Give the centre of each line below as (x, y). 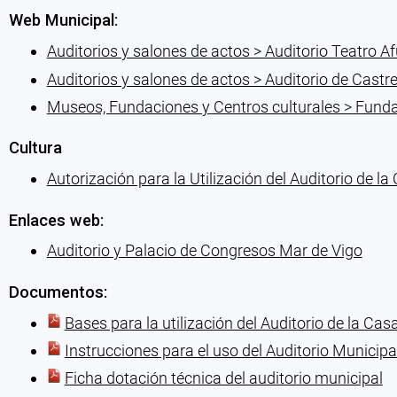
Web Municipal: (63, 20)
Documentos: (58, 292)
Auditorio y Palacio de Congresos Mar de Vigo (204, 251)
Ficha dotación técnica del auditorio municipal (223, 378)
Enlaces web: (56, 220)
